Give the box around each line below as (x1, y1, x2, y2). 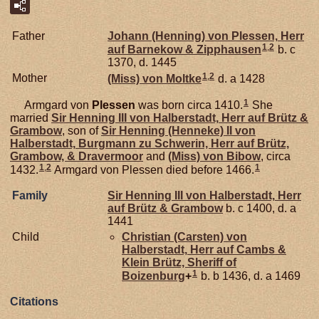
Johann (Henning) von (108, 30, 231, 43)
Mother (12, 72, 47, 85)
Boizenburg (122, 269, 185, 282)
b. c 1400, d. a (223, 202, 296, 214)
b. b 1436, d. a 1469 (198, 269, 300, 282)
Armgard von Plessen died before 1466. (52, 163, 254, 176)
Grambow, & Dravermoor (10, 150, 143, 163)
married (10, 112, 51, 125)
